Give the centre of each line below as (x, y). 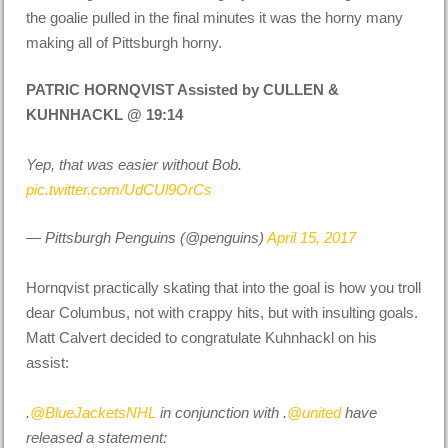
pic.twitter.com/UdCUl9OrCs (119, 190)
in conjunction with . (222, 412)
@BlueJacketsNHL (93, 412)
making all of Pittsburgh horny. (124, 42)
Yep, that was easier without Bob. (134, 165)
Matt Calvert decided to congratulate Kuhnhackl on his (202, 337)
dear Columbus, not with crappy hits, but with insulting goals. (222, 312)
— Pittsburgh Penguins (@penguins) (147, 237)
